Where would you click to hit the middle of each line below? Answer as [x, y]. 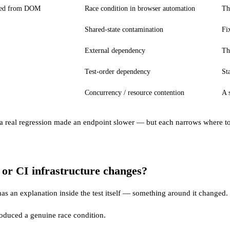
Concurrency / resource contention [135, 92]
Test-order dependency [118, 71]
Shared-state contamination [124, 29]
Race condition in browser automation [140, 8]
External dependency [115, 50]
